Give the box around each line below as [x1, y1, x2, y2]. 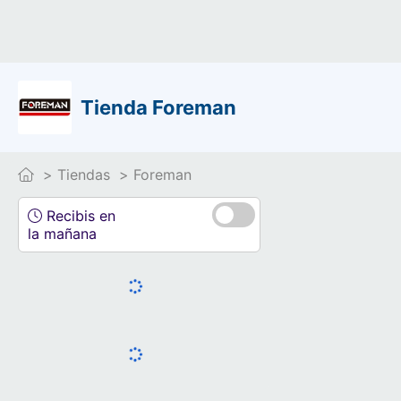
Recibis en [42, 207, 115, 225]
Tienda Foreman [81, 96, 236, 119]
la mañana [28, 225, 97, 243]
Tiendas [57, 166, 110, 183]
